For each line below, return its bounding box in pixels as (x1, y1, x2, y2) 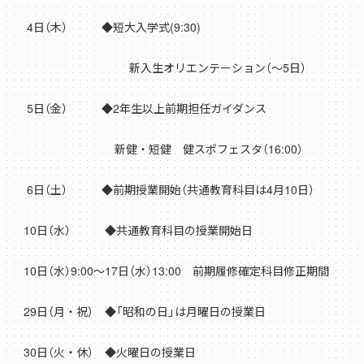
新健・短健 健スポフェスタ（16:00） (12, 141, 303, 158)
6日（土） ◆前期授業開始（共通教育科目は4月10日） (12, 181, 314, 198)
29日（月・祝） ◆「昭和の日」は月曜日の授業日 (12, 303, 266, 320)
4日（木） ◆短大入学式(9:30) (12, 19, 201, 36)
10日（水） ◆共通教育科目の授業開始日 (12, 222, 253, 239)
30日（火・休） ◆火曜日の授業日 (12, 344, 196, 361)
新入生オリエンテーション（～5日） (12, 59, 306, 76)
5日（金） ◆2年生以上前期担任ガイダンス (12, 100, 266, 117)
